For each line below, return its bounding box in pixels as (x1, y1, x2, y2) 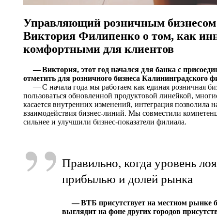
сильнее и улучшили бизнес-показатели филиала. (23, 117, 186, 126)
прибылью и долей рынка (62, 170, 193, 186)
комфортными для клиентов (23, 43, 174, 56)
